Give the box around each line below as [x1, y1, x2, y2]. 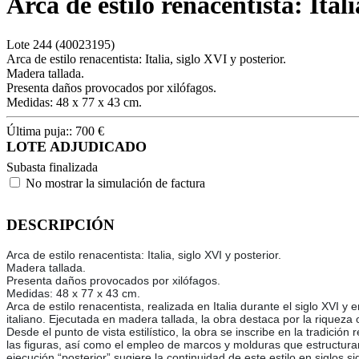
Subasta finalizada [6, 159, 98, 174]
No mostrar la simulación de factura [26, 175, 205, 190]
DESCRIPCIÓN [6, 216, 115, 233]
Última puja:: [6, 123, 75, 138]
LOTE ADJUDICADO [6, 138, 147, 155]
